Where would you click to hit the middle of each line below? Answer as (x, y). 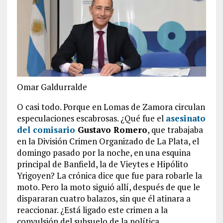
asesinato (185, 118)
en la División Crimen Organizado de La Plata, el (108, 141)
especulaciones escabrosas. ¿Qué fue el (91, 118)
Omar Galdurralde (52, 87)
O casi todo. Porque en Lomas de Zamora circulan (111, 107)
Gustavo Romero (112, 129)
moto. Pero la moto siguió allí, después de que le (108, 187)
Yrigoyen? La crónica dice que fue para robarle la (109, 175)
